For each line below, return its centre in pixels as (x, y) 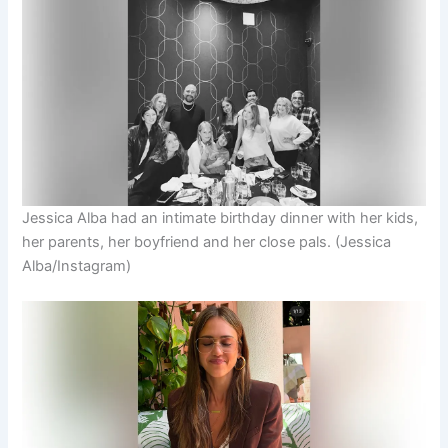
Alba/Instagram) (77, 265)
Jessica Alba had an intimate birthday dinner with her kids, (220, 217)
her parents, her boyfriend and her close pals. (177, 241)
